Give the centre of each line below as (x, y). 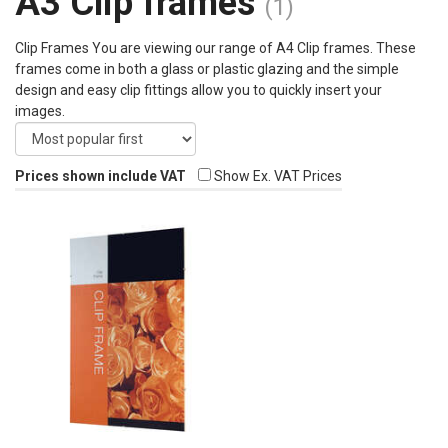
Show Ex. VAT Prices (276, 175)
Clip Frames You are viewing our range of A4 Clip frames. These (215, 47)
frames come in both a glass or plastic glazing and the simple (207, 68)
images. (40, 110)
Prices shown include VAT (100, 175)
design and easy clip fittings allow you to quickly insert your (198, 89)
